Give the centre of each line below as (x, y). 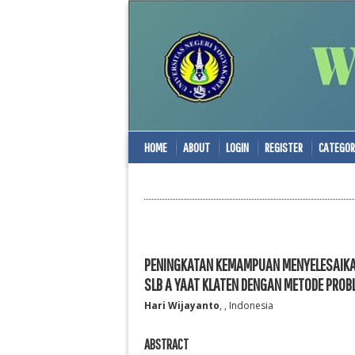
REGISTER (284, 147)
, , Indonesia (246, 305)
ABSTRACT (166, 345)
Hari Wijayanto (182, 305)
